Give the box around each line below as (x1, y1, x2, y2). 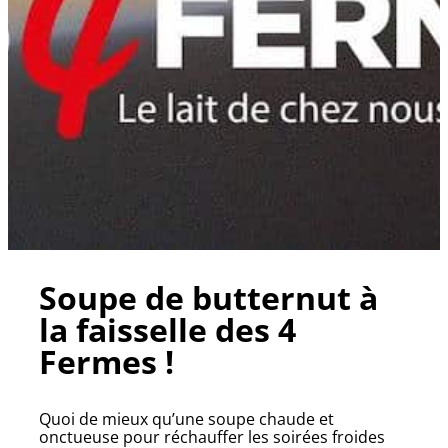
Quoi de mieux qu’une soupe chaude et (39, 408, 334, 431)
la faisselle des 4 (39, 308, 296, 352)
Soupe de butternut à (39, 276, 378, 320)
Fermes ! (39, 340, 174, 384)
